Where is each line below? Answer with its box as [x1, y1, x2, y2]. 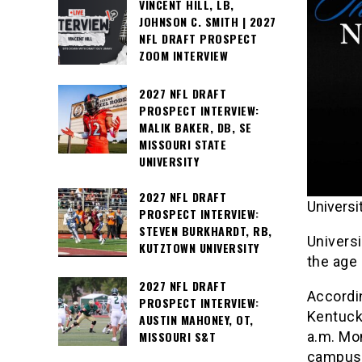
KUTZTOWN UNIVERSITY [139, 239, 259, 257]
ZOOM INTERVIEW [139, 47, 228, 64]
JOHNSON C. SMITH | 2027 [139, 13, 276, 30]
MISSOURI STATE [139, 136, 226, 153]
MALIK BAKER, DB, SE [139, 119, 252, 136]
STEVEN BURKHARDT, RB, [139, 222, 272, 240]
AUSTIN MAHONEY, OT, [139, 311, 254, 329]
